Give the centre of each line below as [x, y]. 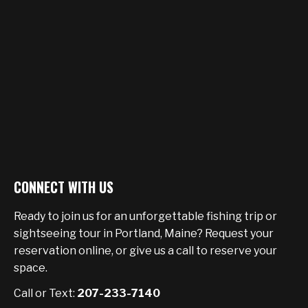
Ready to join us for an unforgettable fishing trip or [145, 216]
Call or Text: [45, 293]
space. [31, 268]
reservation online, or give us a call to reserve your [145, 251]
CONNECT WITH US [64, 187]
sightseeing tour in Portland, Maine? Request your [144, 233]
